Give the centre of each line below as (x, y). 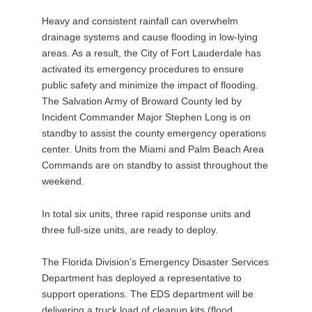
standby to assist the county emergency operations (154, 133)
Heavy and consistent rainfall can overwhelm (140, 21)
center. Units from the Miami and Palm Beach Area (153, 149)
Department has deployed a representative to (142, 278)
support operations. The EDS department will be (148, 294)
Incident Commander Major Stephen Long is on (146, 117)
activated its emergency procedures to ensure (143, 69)
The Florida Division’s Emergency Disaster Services (155, 262)
